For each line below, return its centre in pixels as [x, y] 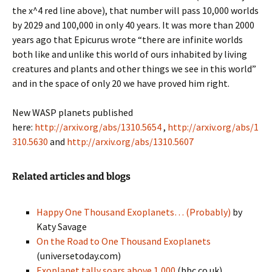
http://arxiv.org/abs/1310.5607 [130, 141]
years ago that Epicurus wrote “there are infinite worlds [127, 39]
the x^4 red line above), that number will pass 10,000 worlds [135, 10]
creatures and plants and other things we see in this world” [134, 69]
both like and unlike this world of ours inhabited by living [130, 54]
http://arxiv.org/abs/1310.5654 [98, 127]
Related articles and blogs [71, 176]
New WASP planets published [73, 112]
